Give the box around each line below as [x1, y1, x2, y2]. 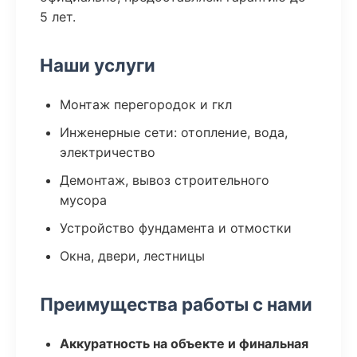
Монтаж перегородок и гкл [60, 96, 232, 112]
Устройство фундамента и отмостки [60, 220, 292, 236]
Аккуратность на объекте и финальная [60, 335, 308, 351]
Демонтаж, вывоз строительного [60, 172, 269, 188]
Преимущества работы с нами [40, 293, 312, 315]
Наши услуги [40, 54, 155, 76]
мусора [60, 192, 107, 208]
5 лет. [40, 9, 76, 25]
